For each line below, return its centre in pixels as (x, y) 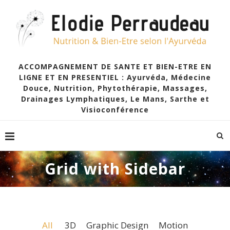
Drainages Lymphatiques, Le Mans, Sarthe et (115, 99)
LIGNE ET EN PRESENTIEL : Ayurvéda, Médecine (115, 78)
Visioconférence (115, 110)
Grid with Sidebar (115, 169)
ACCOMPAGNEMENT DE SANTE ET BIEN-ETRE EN (115, 67)
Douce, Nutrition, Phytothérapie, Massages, (115, 88)
